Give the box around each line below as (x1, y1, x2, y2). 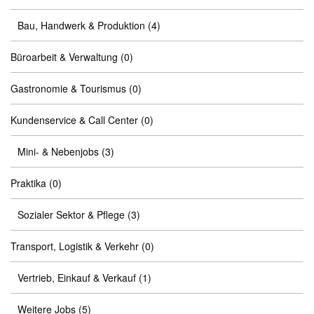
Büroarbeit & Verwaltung (11, 50, 118, 64)
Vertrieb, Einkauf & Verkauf (18, 271, 136, 285)
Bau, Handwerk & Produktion (18, 18, 145, 32)
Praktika (11, 176, 46, 190)
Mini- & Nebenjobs (18, 144, 99, 158)
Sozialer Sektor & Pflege (18, 207, 125, 221)
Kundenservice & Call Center (11, 113, 138, 127)
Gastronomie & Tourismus (11, 81, 126, 95)
